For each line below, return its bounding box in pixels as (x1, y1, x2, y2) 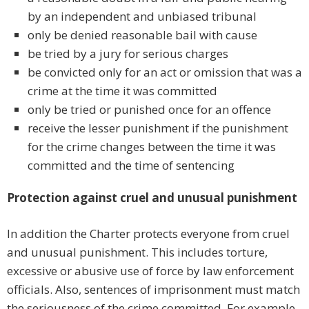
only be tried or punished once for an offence (28, 101, 271, 118)
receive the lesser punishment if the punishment (28, 120, 288, 137)
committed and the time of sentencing (28, 157, 235, 174)
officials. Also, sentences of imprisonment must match (7, 281, 300, 298)
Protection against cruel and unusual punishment (7, 190, 297, 206)
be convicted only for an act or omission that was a (28, 64, 302, 81)
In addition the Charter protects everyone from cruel (7, 226, 290, 242)
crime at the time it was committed (28, 83, 217, 99)
